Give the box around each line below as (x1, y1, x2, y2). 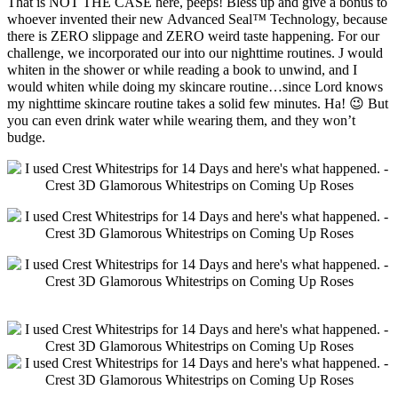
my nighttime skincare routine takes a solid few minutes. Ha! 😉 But (7, 95, 388, 111)
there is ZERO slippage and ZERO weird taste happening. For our (7, 28, 379, 44)
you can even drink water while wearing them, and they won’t (7, 112, 355, 128)
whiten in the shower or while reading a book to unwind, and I (7, 61, 357, 77)
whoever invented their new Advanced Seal (7, 11, 252, 27)
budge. (7, 129, 45, 145)
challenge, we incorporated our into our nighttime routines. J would (7, 44, 383, 60)
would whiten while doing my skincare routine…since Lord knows (7, 78, 383, 94)
